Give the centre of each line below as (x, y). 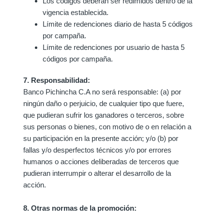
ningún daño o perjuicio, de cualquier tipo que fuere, (104, 103)
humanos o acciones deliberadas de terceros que (101, 161)
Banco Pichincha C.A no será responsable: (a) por (102, 92)
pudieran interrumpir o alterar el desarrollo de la (97, 173)
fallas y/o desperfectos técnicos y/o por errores (97, 150)
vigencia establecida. (76, 12)
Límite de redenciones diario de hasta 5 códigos (118, 24)
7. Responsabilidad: (57, 80)
